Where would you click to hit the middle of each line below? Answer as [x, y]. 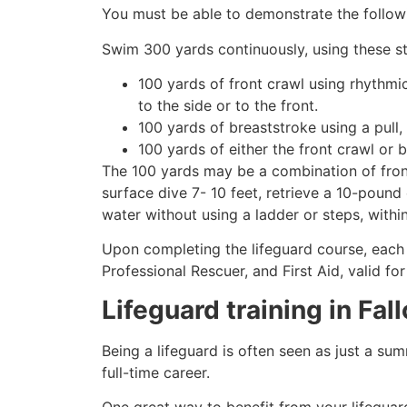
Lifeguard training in [230, 309]
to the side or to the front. [228, 106]
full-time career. [156, 372]
